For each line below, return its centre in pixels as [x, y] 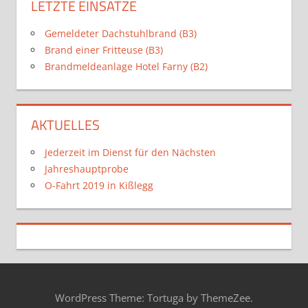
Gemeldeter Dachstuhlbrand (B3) [121, 33]
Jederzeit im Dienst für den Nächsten [130, 152]
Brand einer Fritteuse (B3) [104, 49]
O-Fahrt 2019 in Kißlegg [99, 185]
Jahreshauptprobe [87, 168]
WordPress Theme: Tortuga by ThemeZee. [154, 298]
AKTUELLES [65, 124]
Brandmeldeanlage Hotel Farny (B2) [126, 66]
